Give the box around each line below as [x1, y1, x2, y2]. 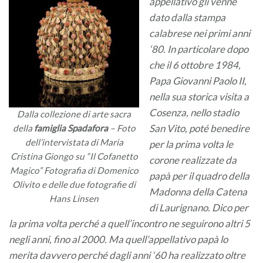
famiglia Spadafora [33, 123, 108, 134]
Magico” [9, 165, 42, 176]
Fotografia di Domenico [43, 165, 139, 176]
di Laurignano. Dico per [149, 201, 248, 214]
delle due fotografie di [48, 179, 136, 190]
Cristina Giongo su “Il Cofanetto [10, 151, 138, 162]
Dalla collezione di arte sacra [17, 109, 131, 120]
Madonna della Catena [149, 185, 247, 198]
